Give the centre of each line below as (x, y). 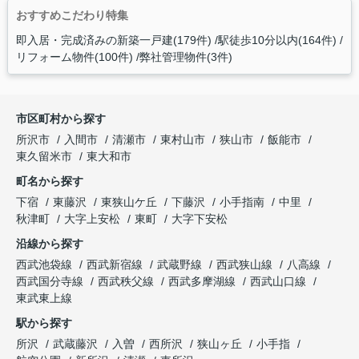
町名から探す (50, 182)
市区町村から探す (61, 119)
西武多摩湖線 (204, 282)
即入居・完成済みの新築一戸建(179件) (113, 40)
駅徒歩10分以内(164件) (277, 40)
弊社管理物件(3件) (186, 57)
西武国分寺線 (51, 282)
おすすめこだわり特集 (72, 16)
